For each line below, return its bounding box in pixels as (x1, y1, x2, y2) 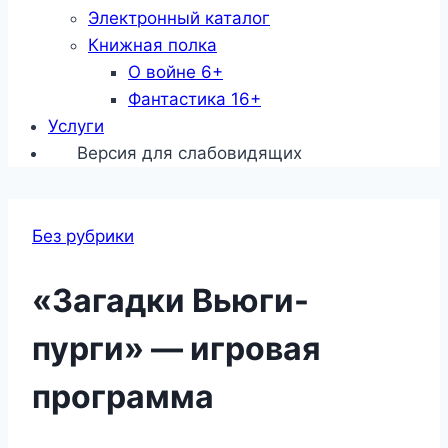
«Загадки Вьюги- (32, 280, 309, 320)
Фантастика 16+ (128, 89, 261, 110)
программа (32, 376, 214, 416)
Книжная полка (88, 35, 217, 56)
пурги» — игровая (32, 328, 321, 368)
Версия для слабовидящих (72, 143, 302, 164)
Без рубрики (32, 226, 134, 247)
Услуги (48, 116, 104, 137)
